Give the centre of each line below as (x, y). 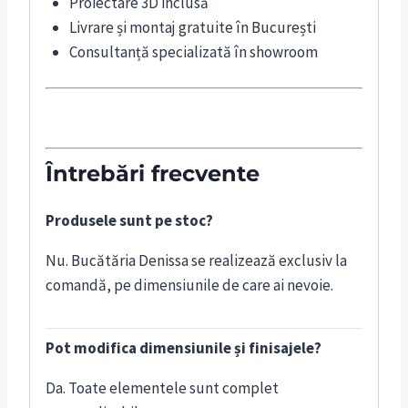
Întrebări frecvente (153, 173)
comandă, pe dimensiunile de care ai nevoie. (189, 285)
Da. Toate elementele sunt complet (162, 388)
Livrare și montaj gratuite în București (192, 27)
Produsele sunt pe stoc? (129, 220)
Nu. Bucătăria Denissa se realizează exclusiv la (196, 260)
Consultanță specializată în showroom (193, 51)
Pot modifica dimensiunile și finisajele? (184, 347)
